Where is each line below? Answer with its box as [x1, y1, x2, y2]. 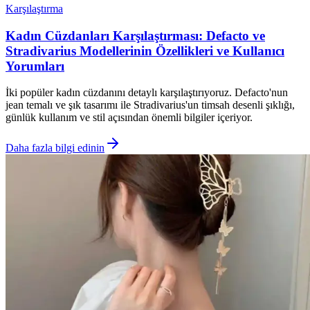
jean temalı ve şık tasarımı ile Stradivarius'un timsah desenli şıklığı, [6, 99, 295, 111]
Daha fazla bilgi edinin [6, 142, 104, 154]
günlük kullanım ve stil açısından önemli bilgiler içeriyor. [6, 111, 253, 124]
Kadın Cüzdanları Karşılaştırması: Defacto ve [6, 28, 265, 43]
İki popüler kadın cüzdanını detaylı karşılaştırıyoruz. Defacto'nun [6, 86, 288, 99]
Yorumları [6, 58, 64, 73]
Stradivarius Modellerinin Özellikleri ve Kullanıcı [6, 43, 284, 58]
